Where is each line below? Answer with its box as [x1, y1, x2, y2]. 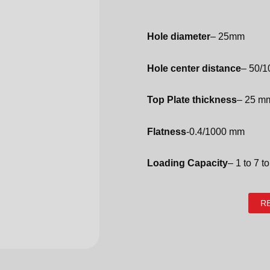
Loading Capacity [147, 158, 228, 169]
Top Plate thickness [147, 95, 237, 105]
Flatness [147, 126, 186, 137]
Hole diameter [147, 31, 210, 42]
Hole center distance [147, 63, 241, 74]
